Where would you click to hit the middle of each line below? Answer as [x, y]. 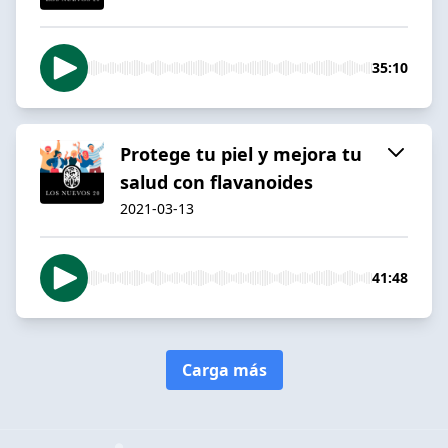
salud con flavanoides [216, 181]
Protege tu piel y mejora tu [241, 153]
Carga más [224, 369]
